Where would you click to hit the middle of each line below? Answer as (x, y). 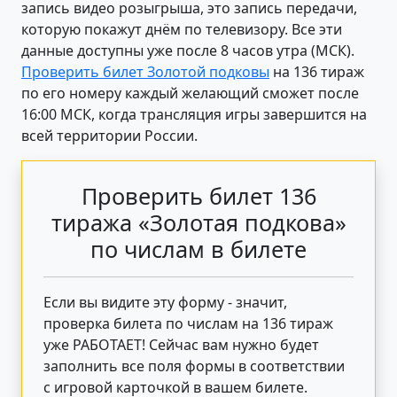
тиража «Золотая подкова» (198, 222)
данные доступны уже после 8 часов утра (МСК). (188, 50)
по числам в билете (198, 249)
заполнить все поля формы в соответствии (194, 366)
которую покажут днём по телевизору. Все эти (182, 29)
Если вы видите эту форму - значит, (165, 302)
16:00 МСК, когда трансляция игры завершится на (194, 114)
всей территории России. (109, 135)
